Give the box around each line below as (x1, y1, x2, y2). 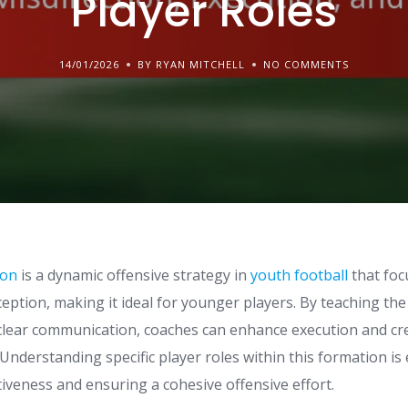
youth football (250, 265, 349, 285)
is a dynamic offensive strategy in (17, 265, 251, 285)
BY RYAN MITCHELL (137, 57, 245, 71)
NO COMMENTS (262, 57, 349, 71)
